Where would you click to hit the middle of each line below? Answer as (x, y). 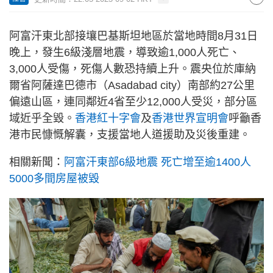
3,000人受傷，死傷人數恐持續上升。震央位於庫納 (133, 69)
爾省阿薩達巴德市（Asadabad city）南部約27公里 (132, 85)
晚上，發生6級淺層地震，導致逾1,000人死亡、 (125, 52)
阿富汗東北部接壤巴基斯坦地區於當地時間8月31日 (133, 36)
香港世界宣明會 (190, 118)
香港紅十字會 (108, 118)
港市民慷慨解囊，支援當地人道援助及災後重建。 (130, 135)
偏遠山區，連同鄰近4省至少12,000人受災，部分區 (133, 102)
